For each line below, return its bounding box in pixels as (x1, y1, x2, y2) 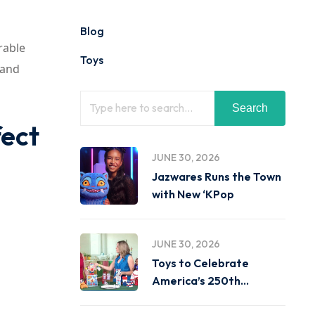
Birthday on (151, 291, 214, 305)
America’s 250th (151, 274, 240, 288)
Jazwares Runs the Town (151, 169, 281, 184)
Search (232, 102, 268, 114)
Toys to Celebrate (151, 256, 249, 270)
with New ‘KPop (151, 187, 234, 201)
